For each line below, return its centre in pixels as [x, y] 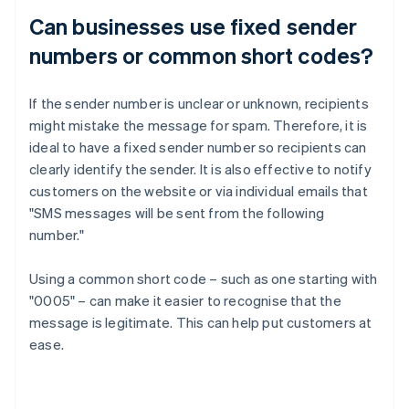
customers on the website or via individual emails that [199, 191]
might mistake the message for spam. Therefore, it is [199, 126]
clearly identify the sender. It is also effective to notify [200, 169]
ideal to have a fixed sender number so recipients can [198, 147]
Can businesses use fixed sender [194, 26]
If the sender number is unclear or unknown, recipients [199, 104]
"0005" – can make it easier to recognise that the [185, 301]
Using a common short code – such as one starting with [204, 279]
